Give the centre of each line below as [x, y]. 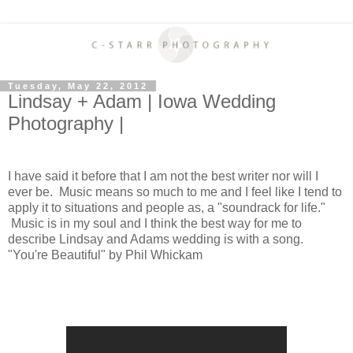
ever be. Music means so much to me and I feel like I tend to [175, 192]
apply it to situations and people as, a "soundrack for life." [167, 208]
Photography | [66, 123]
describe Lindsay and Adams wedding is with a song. [156, 240]
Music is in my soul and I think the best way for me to [155, 224]
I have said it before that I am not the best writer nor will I [163, 176]
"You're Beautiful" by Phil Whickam [105, 255]
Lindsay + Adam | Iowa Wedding [142, 101]
